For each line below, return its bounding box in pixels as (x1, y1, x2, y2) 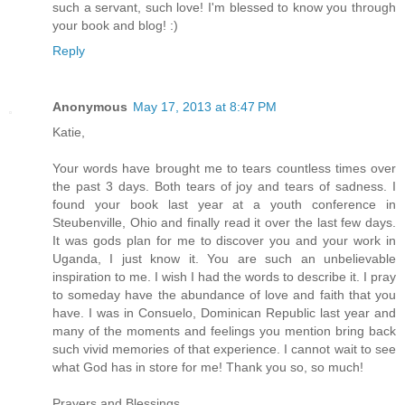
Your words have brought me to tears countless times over (52, 161, 396, 176)
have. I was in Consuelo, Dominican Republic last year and (52, 306, 396, 321)
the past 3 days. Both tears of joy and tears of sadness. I (52, 179, 396, 194)
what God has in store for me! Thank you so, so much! (52, 360, 363, 375)
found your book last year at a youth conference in (52, 197, 396, 212)
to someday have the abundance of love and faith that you (52, 287, 396, 303)
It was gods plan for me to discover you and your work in (52, 233, 396, 249)
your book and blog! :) (52, 18, 178, 33)
